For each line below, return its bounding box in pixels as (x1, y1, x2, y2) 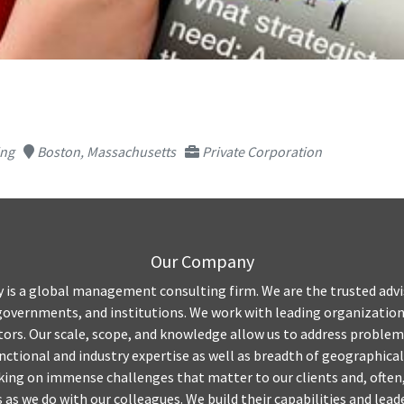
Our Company (150, 249, 254, 272)
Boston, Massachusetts (34, 142, 176, 161)
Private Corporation (199, 142, 322, 161)
